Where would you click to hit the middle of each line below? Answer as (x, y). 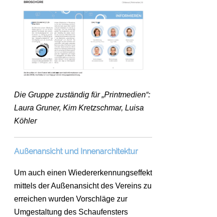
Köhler (25, 121)
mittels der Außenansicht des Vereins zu (83, 186)
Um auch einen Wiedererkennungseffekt (83, 173)
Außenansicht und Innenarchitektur (76, 152)
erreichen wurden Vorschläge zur (71, 199)
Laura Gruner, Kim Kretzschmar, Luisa (79, 108)
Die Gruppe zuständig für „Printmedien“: (82, 95)
